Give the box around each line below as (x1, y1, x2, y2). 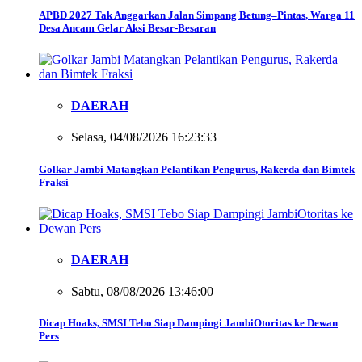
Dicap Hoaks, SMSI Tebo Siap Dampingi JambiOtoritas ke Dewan (39, 317, 338, 330)
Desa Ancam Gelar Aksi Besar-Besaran (39, 21, 216, 34)
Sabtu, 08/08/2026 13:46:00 (71, 284, 213, 299)
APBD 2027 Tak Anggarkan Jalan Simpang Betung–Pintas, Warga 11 (39, 8, 355, 21)
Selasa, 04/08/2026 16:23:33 (71, 130, 217, 145)
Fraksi (39, 175, 69, 188)
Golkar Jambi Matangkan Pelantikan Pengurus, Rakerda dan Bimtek (39, 162, 355, 175)
